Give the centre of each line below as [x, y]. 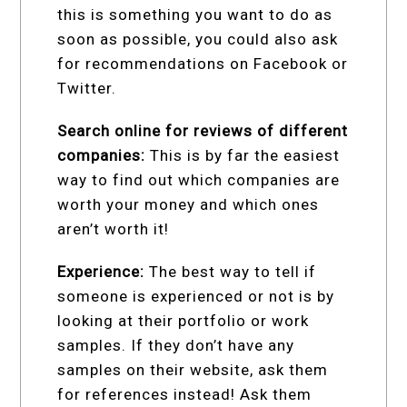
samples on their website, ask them [193, 369]
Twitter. [87, 88]
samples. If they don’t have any [176, 345]
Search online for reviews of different [203, 130]
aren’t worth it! [114, 228]
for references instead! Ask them [185, 394]
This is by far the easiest [243, 155]
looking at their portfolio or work [184, 320]
